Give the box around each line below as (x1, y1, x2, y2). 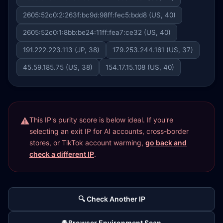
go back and (145, 138, 187, 147)
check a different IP (29, 150, 94, 158)
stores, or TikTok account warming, (29, 138, 145, 147)
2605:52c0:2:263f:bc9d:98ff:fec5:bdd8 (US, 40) (23, 11, 176, 19)
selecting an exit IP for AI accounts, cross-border (29, 127, 189, 135)
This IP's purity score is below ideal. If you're (29, 115, 173, 124)
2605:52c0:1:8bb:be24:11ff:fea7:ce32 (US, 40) (23, 28, 171, 36)
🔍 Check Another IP (78, 195, 145, 203)
